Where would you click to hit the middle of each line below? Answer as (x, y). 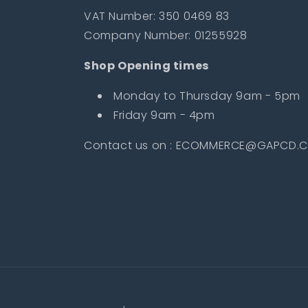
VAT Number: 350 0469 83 (157, 16)
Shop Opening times (146, 65)
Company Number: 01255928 (166, 35)
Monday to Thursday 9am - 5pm (209, 96)
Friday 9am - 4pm (164, 115)
